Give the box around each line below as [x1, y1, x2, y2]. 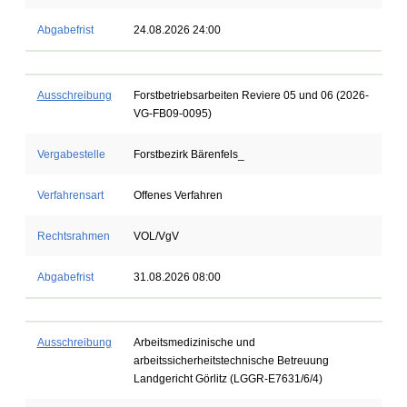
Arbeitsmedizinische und [133, 336, 255, 349]
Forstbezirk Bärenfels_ [133, 148, 244, 161]
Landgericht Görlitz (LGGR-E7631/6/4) [133, 372, 323, 385]
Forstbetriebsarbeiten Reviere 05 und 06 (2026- [133, 89, 369, 102]
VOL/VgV [133, 230, 179, 243]
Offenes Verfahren [133, 189, 223, 202]
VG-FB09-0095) [133, 107, 212, 120]
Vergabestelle [36, 148, 105, 161]
